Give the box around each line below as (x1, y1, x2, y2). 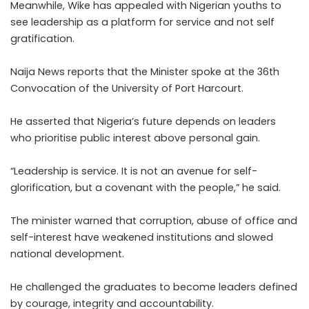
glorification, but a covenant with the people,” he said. (10, 181, 281, 195)
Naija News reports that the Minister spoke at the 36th (10, 65, 279, 79)
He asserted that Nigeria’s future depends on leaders (10, 114, 276, 128)
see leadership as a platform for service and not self (10, 15, 275, 29)
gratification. (10, 32, 74, 46)
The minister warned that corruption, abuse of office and (10, 214, 297, 228)
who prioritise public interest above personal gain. (10, 131, 260, 145)
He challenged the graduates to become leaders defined (10, 280, 297, 294)
